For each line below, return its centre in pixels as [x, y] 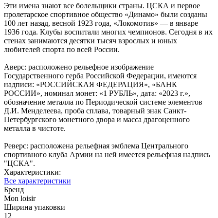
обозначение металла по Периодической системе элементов [103, 102]
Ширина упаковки [35, 207]
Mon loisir [20, 198]
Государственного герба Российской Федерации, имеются [100, 75]
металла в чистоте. [35, 128]
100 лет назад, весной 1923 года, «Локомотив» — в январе [101, 23]
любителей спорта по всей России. [62, 49]
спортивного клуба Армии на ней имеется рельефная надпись [107, 154]
